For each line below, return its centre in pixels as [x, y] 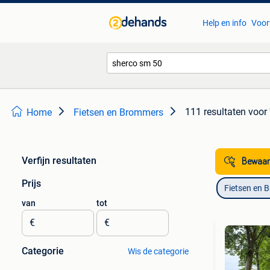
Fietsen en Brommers [118, 112]
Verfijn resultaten [59, 161]
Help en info [224, 23]
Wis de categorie [158, 251]
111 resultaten [215, 112]
